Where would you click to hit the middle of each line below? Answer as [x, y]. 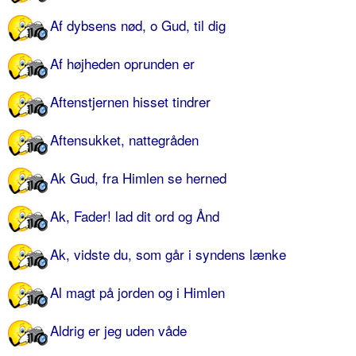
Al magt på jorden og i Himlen [137, 292]
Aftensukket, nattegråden [124, 140]
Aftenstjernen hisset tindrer [130, 102]
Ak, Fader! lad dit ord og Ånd [135, 216]
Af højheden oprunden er [122, 64]
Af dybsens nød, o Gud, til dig [138, 25]
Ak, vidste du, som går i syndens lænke [168, 254]
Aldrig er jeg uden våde [118, 331]
